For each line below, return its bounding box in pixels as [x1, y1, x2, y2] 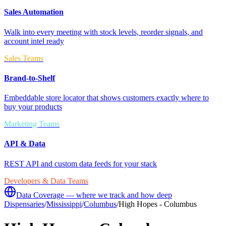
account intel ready [4, 36, 64, 45]
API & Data [4, 139, 45, 148]
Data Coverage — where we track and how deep [16, 190, 172, 199]
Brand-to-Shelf [4, 73, 55, 82]
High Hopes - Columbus [119, 199, 197, 208]
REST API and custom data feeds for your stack [4, 159, 157, 168]
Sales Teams [4, 53, 43, 63]
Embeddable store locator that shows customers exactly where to [4, 93, 209, 102]
